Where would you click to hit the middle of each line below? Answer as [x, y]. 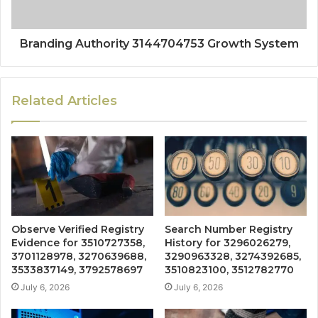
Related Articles [64, 100]
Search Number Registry [229, 230]
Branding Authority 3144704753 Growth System [159, 43]
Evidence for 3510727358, [78, 243]
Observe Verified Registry [78, 230]
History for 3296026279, [227, 243]
